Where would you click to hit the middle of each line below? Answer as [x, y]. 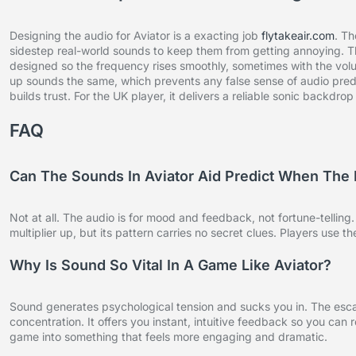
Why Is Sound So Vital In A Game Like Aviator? [170, 265]
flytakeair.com [298, 36]
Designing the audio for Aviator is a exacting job [135, 36]
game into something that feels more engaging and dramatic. [168, 337]
